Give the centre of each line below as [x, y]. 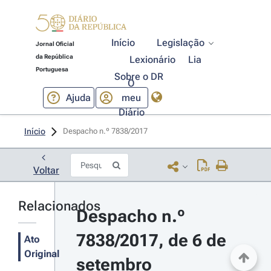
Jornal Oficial [55, 44]
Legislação [181, 43]
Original [42, 254]
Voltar [46, 170]
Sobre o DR [139, 77]
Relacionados [59, 206]
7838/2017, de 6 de [151, 240]
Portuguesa [52, 69]
